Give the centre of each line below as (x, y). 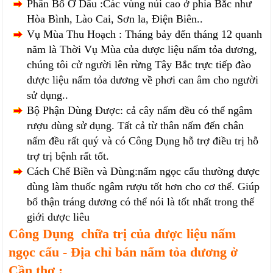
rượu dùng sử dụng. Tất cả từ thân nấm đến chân (136, 126)
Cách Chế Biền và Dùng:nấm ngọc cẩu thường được (144, 171)
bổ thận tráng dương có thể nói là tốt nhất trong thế (141, 202)
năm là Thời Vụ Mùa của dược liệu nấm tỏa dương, (142, 49)
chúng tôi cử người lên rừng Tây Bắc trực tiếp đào (139, 65)
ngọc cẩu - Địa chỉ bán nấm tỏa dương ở (123, 252)
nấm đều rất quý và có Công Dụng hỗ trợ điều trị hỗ (143, 141)
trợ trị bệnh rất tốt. (68, 156)
